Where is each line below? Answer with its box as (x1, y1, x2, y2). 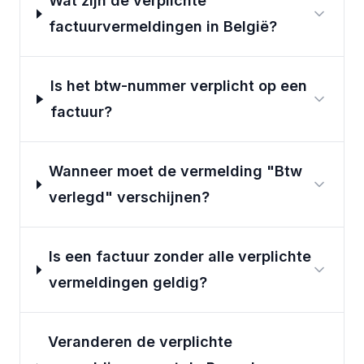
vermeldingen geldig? (48, 274, 207, 292)
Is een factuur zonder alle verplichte (48, 248, 311, 266)
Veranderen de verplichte (47, 333, 232, 351)
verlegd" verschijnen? (48, 188, 210, 206)
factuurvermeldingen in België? (49, 18, 278, 36)
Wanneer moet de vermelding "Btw (48, 162, 302, 180)
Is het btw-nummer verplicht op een (50, 77, 307, 95)
